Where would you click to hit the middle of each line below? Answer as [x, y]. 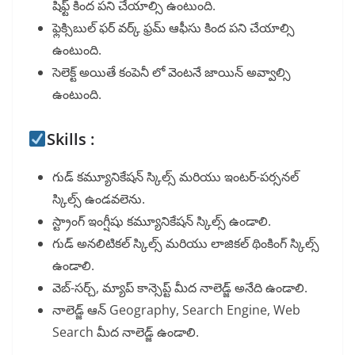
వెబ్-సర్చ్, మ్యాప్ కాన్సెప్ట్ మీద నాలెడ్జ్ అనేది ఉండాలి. [180, 288]
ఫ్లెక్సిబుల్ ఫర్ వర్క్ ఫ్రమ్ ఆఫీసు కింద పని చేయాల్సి [174, 28]
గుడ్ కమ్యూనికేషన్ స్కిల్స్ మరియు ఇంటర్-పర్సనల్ [176, 177]
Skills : [70, 139]
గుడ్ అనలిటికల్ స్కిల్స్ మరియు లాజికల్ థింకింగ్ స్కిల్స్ [186, 244]
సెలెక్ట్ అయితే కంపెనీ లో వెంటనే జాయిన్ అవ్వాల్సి [172, 73]
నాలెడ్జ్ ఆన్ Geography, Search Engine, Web [176, 310]
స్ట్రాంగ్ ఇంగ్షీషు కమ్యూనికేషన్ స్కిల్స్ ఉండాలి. [162, 221]
